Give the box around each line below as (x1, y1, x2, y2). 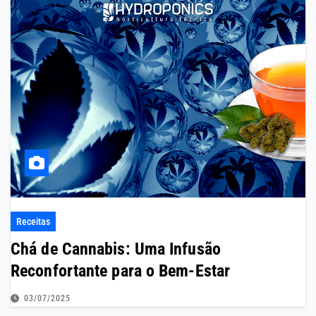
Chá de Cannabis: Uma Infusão (11, 239, 221, 260)
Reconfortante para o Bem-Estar (11, 261, 230, 281)
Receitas (16, 216, 50, 228)
